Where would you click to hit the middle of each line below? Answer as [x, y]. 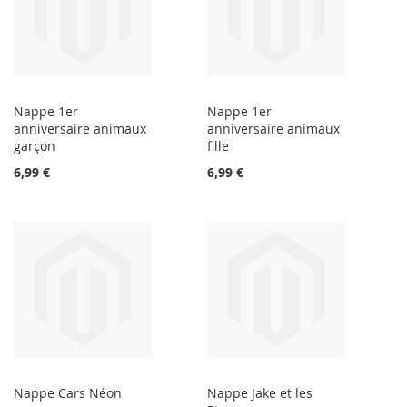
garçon [35, 146]
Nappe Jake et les [260, 393]
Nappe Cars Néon [68, 393]
